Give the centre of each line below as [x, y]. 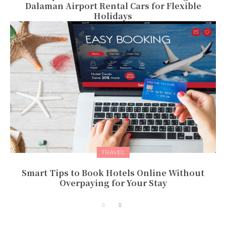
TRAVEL [113, 152]
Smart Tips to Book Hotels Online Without [113, 173]
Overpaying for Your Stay [113, 183]
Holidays [113, 16]
